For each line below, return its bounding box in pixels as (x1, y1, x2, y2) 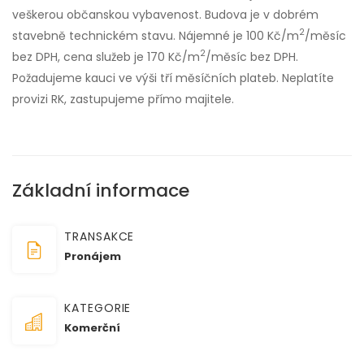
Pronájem (64, 248, 121, 264)
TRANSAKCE (64, 227, 135, 245)
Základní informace (12, 177, 189, 203)
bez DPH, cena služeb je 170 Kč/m (12, 48, 200, 65)
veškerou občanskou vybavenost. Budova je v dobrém (12, 6, 318, 23)
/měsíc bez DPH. (206, 48, 298, 65)
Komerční (64, 319, 120, 336)
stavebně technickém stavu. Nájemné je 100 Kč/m (12, 27, 299, 44)
